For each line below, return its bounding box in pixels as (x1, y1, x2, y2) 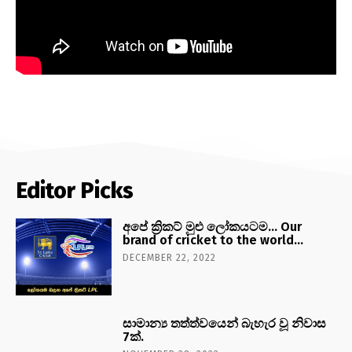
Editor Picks (16, 177, 134, 203)
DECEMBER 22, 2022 (123, 251, 217, 263)
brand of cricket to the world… (123, 232, 304, 247)
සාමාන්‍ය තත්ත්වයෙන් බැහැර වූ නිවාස (123, 315, 327, 331)
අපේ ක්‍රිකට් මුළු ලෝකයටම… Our (123, 218, 302, 234)
